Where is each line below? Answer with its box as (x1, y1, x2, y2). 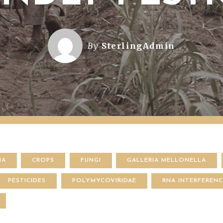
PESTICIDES (8, 177, 46, 184)
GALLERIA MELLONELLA (127, 157, 207, 163)
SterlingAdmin (102, 41, 175, 51)
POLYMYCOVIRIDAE (72, 177, 136, 184)
